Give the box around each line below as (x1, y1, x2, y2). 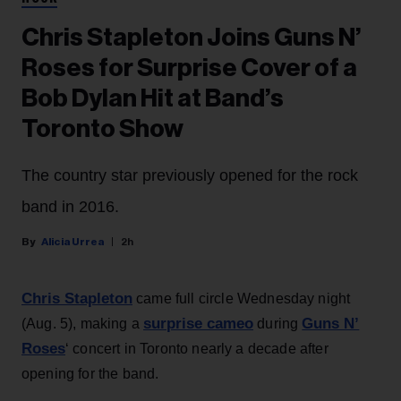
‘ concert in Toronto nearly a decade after (65, 340, 328, 356)
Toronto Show (21, 115, 183, 141)
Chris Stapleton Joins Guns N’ (21, 24, 362, 50)
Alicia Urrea (41, 235, 104, 247)
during (253, 315, 303, 331)
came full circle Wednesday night (132, 290, 351, 306)
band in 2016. (21, 197, 119, 216)
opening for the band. (21, 365, 159, 381)
